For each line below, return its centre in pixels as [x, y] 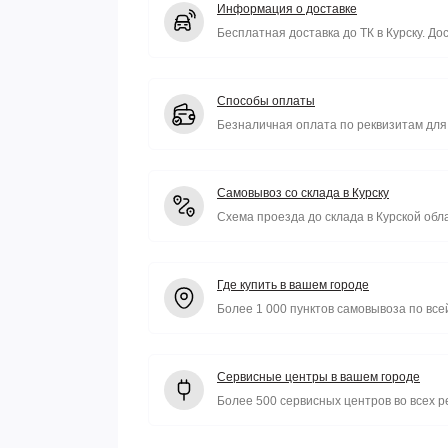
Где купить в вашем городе [293, 285]
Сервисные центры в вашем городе [318, 377]
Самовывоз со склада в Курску [303, 193]
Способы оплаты [266, 101]
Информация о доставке [287, 9]
